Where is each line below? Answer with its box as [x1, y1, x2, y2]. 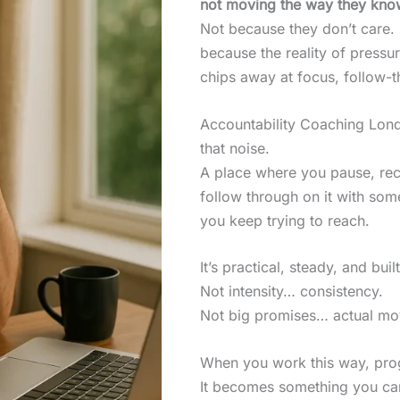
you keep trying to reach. [200, 211, 370, 229]
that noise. [200, 138, 270, 157]
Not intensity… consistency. [200, 282, 383, 301]
